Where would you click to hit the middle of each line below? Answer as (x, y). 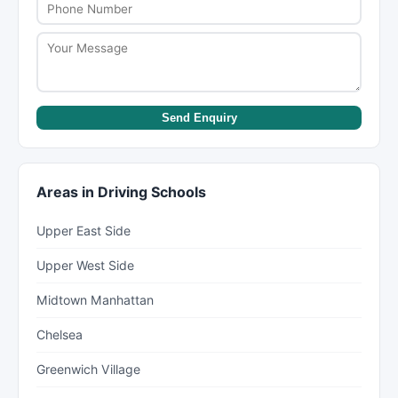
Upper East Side (84, 231)
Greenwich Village (88, 369)
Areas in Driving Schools (121, 192)
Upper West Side (85, 265)
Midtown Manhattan (95, 300)
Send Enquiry (199, 118)
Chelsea (60, 334)
